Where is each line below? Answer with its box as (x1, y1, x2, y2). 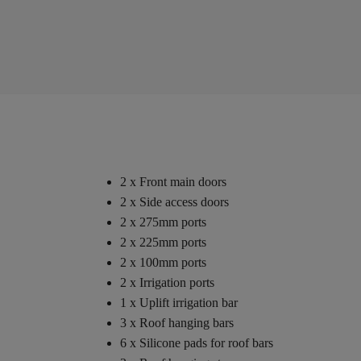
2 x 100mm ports (119, 255, 206, 269)
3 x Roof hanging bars (119, 315, 234, 330)
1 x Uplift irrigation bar (119, 295, 238, 309)
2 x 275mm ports (119, 214, 206, 229)
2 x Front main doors (119, 174, 226, 189)
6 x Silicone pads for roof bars (119, 335, 273, 350)
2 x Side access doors (119, 194, 229, 209)
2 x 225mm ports (119, 234, 206, 249)
